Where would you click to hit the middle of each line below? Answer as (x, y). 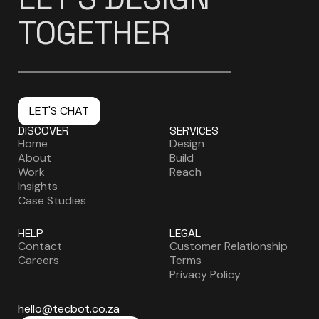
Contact (40, 246)
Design (187, 143)
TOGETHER (94, 33)
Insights (38, 186)
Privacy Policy (205, 274)
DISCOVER (44, 130)
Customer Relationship (228, 246)
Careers (39, 260)
